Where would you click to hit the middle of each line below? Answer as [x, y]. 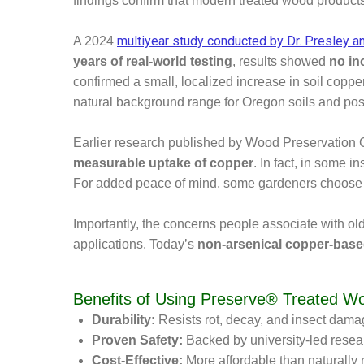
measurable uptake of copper [163, 162]
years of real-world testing [153, 61]
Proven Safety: [137, 340]
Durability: [123, 319]
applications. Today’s [135, 244]
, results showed [281, 61]
